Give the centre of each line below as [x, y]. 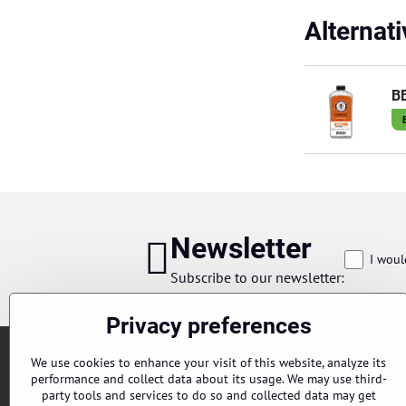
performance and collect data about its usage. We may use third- [208, 379]
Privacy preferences [208, 326]
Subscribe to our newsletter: [258, 278]
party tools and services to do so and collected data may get [208, 395]
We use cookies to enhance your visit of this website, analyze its [208, 362]
